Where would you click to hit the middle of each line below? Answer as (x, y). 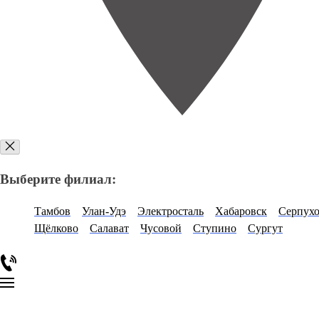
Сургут (265, 228)
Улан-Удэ (104, 211)
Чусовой (161, 228)
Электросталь (171, 211)
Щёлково (56, 228)
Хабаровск (241, 211)
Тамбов (52, 211)
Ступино (215, 228)
